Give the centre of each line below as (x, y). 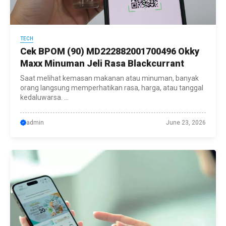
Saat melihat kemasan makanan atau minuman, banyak (109, 78)
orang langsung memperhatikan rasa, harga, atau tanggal (112, 88)
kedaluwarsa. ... (44, 97)
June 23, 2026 (186, 123)
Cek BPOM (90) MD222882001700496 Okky (110, 51)
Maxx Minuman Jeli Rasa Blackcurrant (102, 63)
